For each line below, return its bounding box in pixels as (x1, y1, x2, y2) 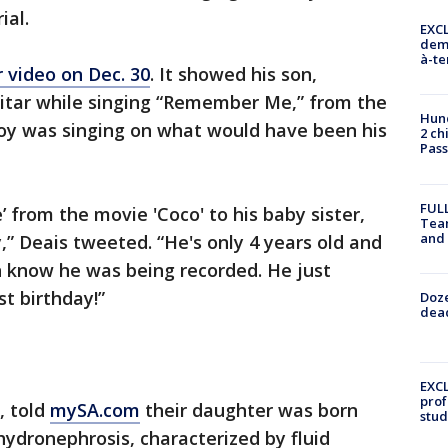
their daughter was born (140, 398, 358, 422)
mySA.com (50, 398, 140, 422)
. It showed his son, (150, 62, 317, 86)
